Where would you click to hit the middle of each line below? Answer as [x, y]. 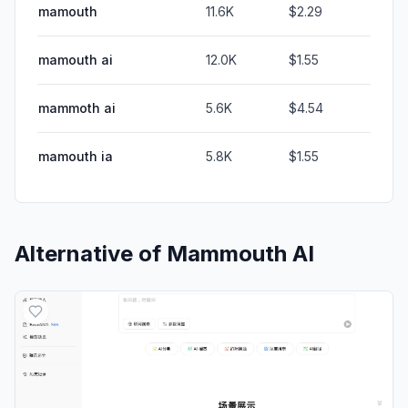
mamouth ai [76, 59]
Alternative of [91, 253]
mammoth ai [77, 107]
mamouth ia [76, 156]
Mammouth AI [240, 253]
